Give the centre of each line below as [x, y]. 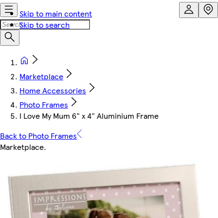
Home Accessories [53, 90]
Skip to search [45, 25]
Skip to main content [56, 13]
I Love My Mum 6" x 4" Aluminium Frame [89, 116]
